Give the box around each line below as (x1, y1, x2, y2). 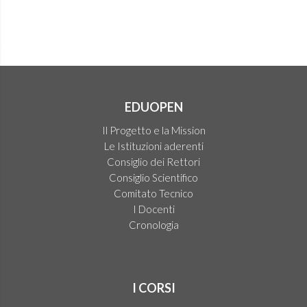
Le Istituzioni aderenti (103, 140, 204, 152)
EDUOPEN (124, 99, 183, 114)
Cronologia (128, 219, 179, 231)
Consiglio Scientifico (109, 171, 198, 184)
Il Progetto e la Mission (101, 124, 206, 136)
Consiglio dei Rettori (107, 156, 200, 168)
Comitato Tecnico (114, 187, 193, 199)
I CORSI (132, 280, 175, 295)
